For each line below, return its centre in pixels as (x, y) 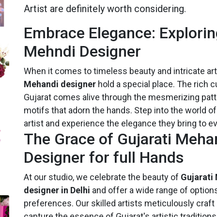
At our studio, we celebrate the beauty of (102, 177)
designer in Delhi (57, 190)
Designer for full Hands (104, 157)
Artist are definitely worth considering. (105, 8)
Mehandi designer (60, 84)
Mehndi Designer (82, 51)
